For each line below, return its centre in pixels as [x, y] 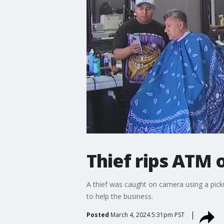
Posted [97, 214]
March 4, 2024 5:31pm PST [147, 214]
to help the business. [119, 196]
